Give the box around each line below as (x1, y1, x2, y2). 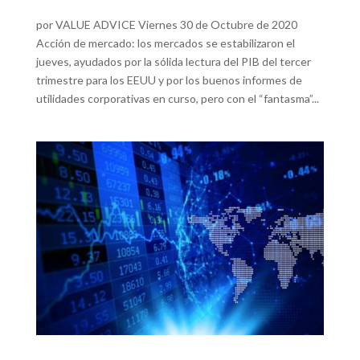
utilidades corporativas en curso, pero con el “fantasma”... (35, 92, 319, 106)
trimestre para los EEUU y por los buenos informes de (35, 73, 302, 88)
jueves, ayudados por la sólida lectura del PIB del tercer (35, 55, 311, 69)
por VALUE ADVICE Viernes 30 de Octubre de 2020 (35, 18, 297, 32)
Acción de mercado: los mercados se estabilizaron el (35, 36, 295, 51)
